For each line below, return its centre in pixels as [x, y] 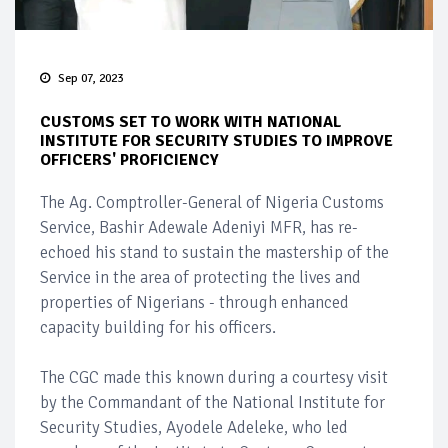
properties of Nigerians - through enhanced [194, 302]
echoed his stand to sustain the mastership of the [214, 252]
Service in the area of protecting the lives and [200, 277]
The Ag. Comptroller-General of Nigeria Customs [212, 202]
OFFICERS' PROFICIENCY [129, 159]
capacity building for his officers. [158, 327]
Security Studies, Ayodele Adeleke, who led [194, 427]
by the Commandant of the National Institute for [212, 402]
